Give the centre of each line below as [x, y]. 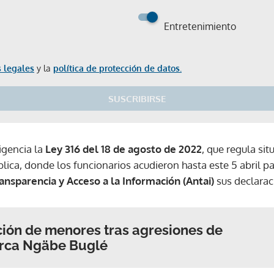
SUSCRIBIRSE [137, 99]
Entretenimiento [200, 26]
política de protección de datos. [117, 68]
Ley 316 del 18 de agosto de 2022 [124, 149]
